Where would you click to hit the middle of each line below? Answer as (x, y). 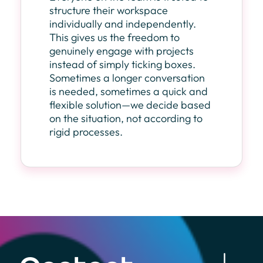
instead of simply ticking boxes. (122, 64)
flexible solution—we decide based (130, 105)
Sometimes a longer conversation (127, 78)
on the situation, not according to (126, 118)
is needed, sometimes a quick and (129, 91)
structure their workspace (109, 10)
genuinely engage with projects (122, 51)
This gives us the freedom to (114, 37)
